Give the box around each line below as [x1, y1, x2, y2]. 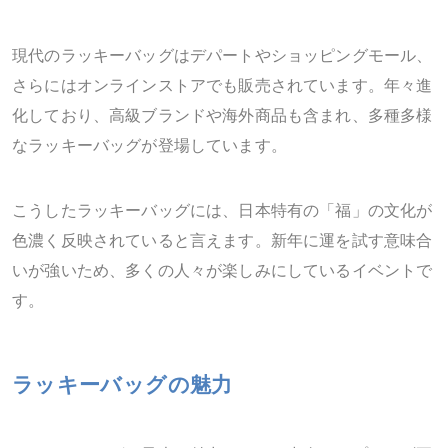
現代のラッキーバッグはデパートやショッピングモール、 [12, 47, 433, 66]
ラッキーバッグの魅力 [12, 373, 233, 398]
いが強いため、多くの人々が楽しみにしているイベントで [12, 262, 433, 281]
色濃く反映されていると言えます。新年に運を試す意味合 [12, 232, 433, 251]
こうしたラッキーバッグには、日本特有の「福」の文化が [12, 202, 433, 221]
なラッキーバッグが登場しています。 [12, 137, 287, 156]
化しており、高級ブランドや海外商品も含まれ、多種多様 [12, 107, 433, 126]
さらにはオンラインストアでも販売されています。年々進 [12, 77, 433, 96]
